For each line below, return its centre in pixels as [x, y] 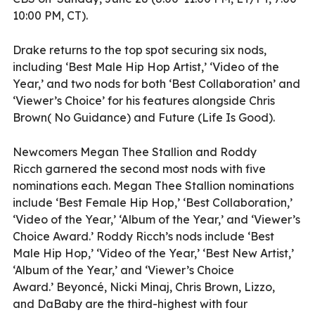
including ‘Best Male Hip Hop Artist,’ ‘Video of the [146, 66]
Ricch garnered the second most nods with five [139, 168]
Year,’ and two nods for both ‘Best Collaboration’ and [156, 83]
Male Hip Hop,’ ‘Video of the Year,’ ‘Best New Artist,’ [153, 253]
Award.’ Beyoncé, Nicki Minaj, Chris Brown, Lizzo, [144, 287]
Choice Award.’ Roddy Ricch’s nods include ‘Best [143, 236]
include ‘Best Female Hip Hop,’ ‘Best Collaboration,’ [153, 202]
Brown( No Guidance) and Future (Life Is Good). [144, 117]
